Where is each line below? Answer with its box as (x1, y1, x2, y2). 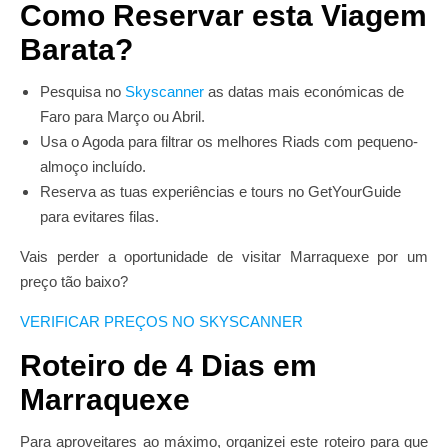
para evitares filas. (40, 208, 159, 225)
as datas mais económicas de (204, 83, 404, 100)
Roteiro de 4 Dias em (20, 349, 317, 382)
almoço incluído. (40, 158, 146, 175)
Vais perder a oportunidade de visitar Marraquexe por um (20, 248, 428, 265)
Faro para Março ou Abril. (40, 108, 205, 125)
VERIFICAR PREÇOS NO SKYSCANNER (20, 313, 303, 330)
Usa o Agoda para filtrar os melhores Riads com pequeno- (40, 133, 418, 150)
